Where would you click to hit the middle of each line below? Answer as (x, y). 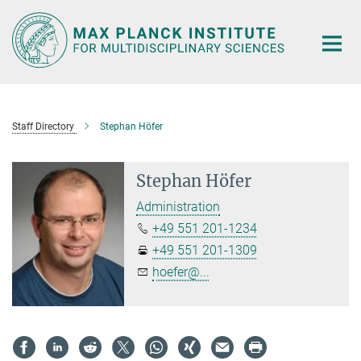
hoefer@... (181, 272)
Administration (178, 206)
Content (26, 37)
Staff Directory (43, 126)
